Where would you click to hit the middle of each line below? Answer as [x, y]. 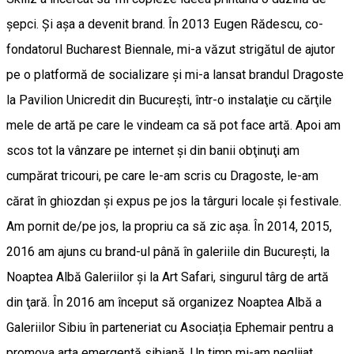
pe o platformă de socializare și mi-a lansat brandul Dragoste [175, 75]
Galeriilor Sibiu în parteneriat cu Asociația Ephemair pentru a [170, 328]
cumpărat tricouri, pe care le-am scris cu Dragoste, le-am [162, 176]
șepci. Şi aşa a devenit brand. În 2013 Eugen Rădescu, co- [165, 24]
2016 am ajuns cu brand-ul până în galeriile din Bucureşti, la [168, 252]
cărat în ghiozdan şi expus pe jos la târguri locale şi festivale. [174, 201]
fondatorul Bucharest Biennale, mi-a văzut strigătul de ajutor [171, 50]
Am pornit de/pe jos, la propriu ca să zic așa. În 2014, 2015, [169, 227]
